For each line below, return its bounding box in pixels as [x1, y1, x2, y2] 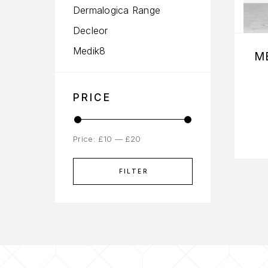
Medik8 [73, 44, 106, 57]
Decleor [73, 24, 108, 36]
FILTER [118, 167, 148, 175]
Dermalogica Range [73, 4, 161, 16]
